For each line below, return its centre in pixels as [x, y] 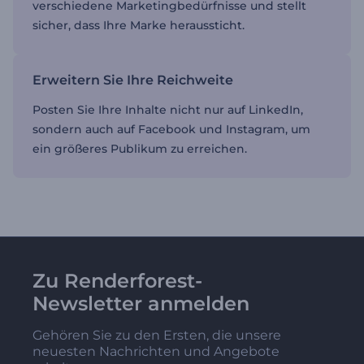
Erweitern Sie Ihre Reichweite [133, 80]
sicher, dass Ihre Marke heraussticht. [139, 25]
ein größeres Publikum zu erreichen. [140, 148]
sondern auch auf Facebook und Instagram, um [171, 129]
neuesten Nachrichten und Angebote [156, 351]
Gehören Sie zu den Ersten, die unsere [157, 335]
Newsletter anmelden [141, 303]
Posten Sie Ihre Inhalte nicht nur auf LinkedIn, [168, 109]
